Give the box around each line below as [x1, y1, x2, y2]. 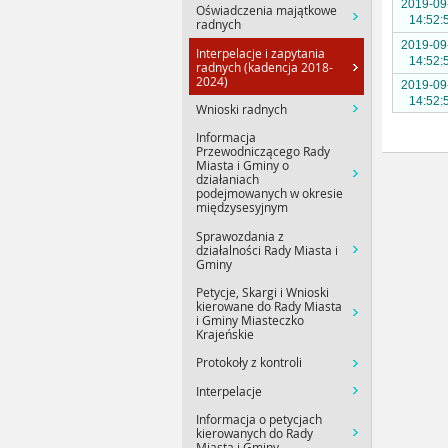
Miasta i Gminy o [196, 157, 290, 174]
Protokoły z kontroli [196, 354, 303, 371]
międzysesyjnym [196, 199, 289, 216]
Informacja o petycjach [196, 411, 323, 428]
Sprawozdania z [196, 227, 285, 244]
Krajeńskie [196, 326, 255, 343]
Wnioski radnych [196, 100, 288, 117]
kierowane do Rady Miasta [196, 298, 343, 315]
